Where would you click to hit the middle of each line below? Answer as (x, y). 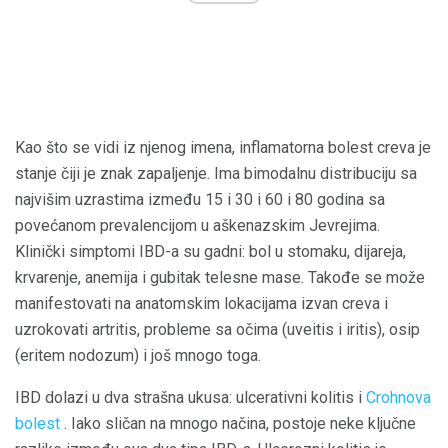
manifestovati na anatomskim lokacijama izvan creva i (201, 303)
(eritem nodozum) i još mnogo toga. (138, 355)
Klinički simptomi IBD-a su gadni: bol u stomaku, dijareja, (210, 251)
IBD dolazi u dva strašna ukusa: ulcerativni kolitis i (190, 397)
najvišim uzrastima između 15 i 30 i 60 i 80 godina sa (200, 199)
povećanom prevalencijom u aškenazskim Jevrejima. (197, 225)
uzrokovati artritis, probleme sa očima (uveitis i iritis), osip (217, 329)
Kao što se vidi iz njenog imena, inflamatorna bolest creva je (223, 147)
